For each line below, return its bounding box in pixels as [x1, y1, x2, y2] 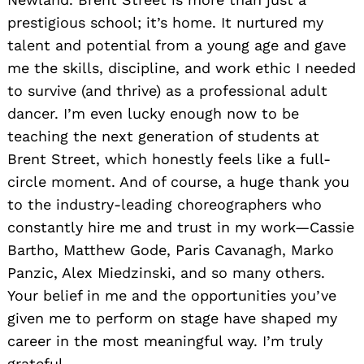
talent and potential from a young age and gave [7, 37, 346, 54]
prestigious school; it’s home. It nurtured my [7, 14, 323, 32]
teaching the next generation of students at [7, 128, 319, 145]
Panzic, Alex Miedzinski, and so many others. [7, 264, 325, 282]
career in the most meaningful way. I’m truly [7, 332, 323, 350]
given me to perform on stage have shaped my [7, 310, 337, 327]
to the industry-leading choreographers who [7, 196, 322, 214]
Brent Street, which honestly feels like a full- [7, 150, 331, 168]
